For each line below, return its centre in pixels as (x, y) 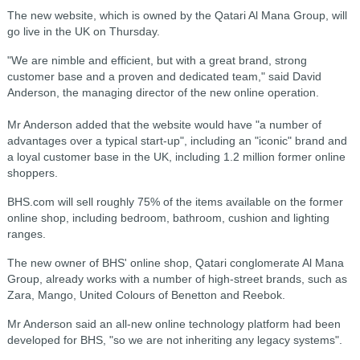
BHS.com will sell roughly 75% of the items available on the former (175, 202)
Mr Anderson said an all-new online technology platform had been (174, 324)
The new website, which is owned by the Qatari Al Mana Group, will (177, 15)
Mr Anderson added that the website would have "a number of (164, 125)
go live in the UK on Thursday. (83, 31)
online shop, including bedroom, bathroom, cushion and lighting (168, 218)
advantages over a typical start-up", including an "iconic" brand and (177, 141)
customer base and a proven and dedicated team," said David (164, 76)
